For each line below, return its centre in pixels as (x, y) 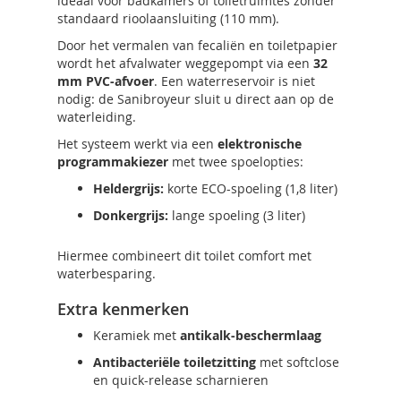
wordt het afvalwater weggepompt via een (185, 63)
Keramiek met (137, 335)
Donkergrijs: (131, 215)
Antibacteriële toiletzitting (175, 362)
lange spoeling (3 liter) (237, 215)
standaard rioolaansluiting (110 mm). (168, 18)
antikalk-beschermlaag (251, 335)
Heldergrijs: (128, 188)
